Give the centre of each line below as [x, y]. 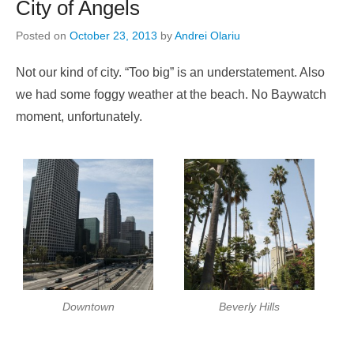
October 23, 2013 [113, 36]
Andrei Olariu [207, 36]
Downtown [88, 306]
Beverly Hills [250, 306]
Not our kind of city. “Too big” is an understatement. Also [170, 73]
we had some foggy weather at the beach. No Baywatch [171, 95]
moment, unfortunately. [79, 117]
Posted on [43, 36]
